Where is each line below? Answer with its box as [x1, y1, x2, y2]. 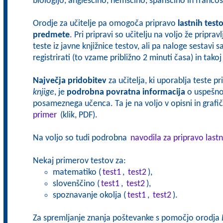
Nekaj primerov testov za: [32, 156, 126, 166]
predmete [32, 30, 70, 40]
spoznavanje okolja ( [52, 191, 126, 200]
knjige [32, 88, 54, 97]
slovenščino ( [52, 179, 100, 189]
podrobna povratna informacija [66, 88, 185, 97]
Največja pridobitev [32, 76, 107, 86]
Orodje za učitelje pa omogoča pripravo [32, 19, 178, 28]
